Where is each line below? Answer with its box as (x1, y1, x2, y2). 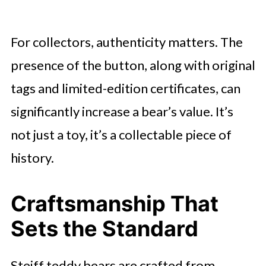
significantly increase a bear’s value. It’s (10, 103, 233, 119)
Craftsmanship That (10, 190, 218, 217)
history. (10, 149, 54, 166)
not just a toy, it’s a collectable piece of (10, 126, 232, 142)
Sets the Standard (10, 215, 198, 242)
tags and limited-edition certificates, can (10, 80, 240, 96)
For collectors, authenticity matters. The (10, 33, 243, 50)
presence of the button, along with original (10, 56, 255, 73)
